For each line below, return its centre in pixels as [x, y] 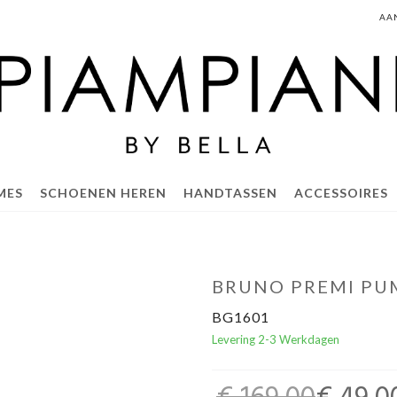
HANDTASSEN [230, 193]
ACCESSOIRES [341, 193]
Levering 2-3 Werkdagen [276, 339]
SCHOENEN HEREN [103, 193]
